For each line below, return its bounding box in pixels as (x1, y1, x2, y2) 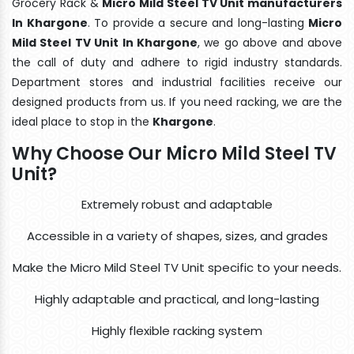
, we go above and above (198, 34, 342, 51)
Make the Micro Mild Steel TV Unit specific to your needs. (13, 258, 341, 276)
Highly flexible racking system (92, 322, 262, 339)
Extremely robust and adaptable (81, 195, 273, 213)
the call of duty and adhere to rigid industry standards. (12, 54, 342, 70)
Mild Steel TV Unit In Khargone (12, 34, 198, 51)
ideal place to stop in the (12, 113, 153, 130)
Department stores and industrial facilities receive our (12, 73, 342, 90)
